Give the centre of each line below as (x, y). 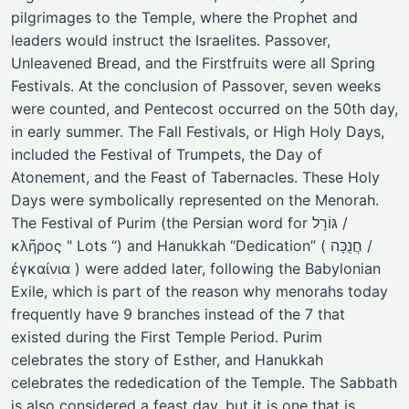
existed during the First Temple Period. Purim (167, 337)
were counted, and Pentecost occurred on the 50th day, (204, 109)
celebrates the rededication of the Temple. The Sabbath (204, 383)
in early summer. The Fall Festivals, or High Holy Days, (198, 131)
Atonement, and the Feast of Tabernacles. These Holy (195, 177)
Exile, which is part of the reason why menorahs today (199, 291)
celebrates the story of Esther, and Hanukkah (167, 360)
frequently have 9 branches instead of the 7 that (178, 314)
